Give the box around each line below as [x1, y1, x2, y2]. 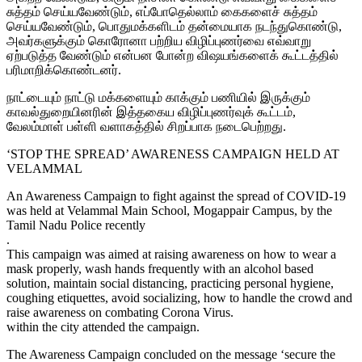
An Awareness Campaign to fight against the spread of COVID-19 [6, 188, 346, 203]
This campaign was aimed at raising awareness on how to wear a [6, 246, 336, 261]
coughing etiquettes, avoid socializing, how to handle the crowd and [6, 290, 352, 305]
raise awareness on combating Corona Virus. [6, 305, 234, 319]
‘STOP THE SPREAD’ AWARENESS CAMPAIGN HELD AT [6, 146, 339, 161]
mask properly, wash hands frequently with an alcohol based [6, 261, 314, 276]
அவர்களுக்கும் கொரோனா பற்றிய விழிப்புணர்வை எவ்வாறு [6, 33, 311, 48]
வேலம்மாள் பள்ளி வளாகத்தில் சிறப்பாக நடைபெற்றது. [6, 119, 286, 133]
